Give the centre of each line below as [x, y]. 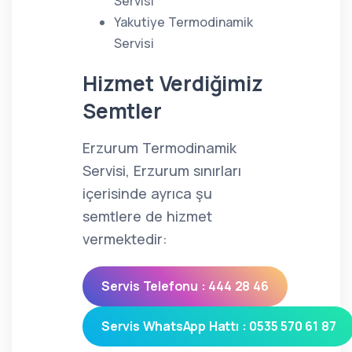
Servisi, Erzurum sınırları [162, 170]
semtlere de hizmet [147, 216]
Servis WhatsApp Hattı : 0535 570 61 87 [219, 326]
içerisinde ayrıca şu [147, 193]
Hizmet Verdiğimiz [173, 83]
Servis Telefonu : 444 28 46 [185, 286]
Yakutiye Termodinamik [183, 22]
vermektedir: [125, 239]
